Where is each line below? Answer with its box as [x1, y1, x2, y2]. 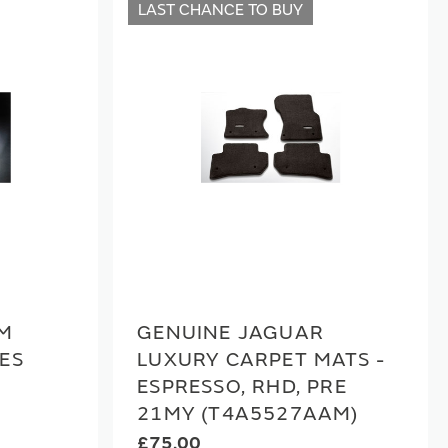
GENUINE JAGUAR [137, 320, 325, 345]
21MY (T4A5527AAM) [137, 401, 359, 426]
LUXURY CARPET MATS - [137, 347, 386, 372]
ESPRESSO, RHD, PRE [137, 374, 347, 399]
